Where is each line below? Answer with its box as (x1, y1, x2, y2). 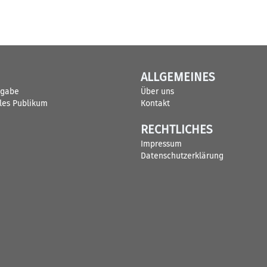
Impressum (141, 139, 182, 149)
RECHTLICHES (141, 122, 213, 137)
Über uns (141, 86, 174, 97)
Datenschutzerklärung (141, 151, 223, 161)
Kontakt (141, 98, 170, 108)
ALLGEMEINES (141, 70, 215, 85)
